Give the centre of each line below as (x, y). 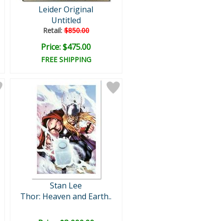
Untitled (66, 20)
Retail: (53, 30)
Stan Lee (66, 185)
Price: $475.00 (66, 47)
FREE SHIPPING (66, 59)
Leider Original (66, 9)
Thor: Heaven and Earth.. (66, 196)
